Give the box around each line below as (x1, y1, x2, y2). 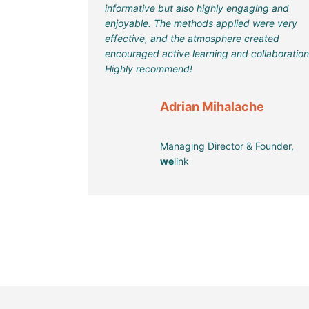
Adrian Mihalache (160, 99, 264, 114)
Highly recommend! (105, 63, 192, 75)
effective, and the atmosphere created (105, 32, 279, 45)
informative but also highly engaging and (105, 2, 289, 14)
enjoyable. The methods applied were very (105, 17, 297, 30)
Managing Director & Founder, (160, 140, 294, 152)
